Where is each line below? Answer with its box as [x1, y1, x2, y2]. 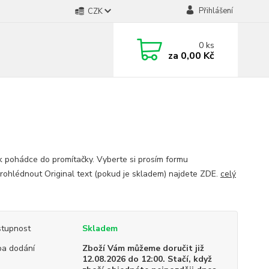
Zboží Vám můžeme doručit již [82, 243, 204, 254]
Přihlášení [198, 5, 233, 16]
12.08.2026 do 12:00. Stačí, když [82, 253, 212, 265]
